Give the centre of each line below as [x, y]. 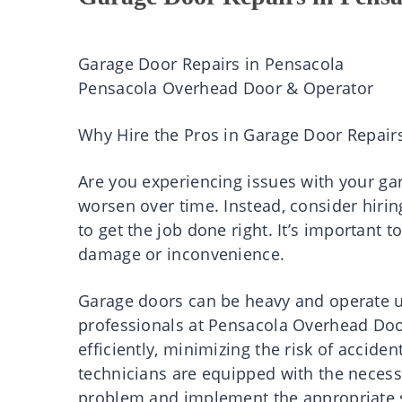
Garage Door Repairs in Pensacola [211, 64]
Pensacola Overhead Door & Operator [226, 88]
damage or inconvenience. [182, 254]
